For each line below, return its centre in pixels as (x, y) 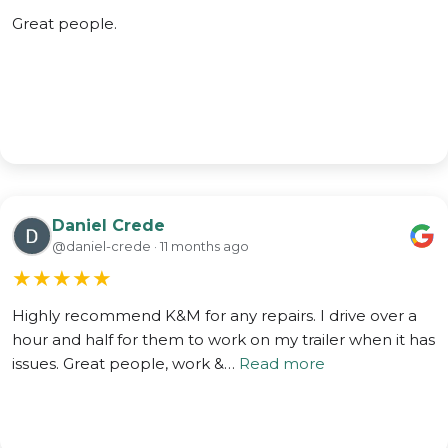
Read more (282, 363)
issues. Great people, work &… (125, 363)
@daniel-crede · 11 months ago (150, 246)
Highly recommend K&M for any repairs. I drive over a (214, 315)
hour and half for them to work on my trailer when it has (223, 339)
